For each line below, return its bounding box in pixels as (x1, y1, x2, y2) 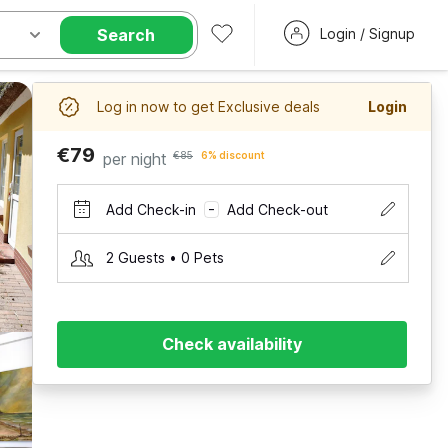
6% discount (201, 149, 265, 161)
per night (103, 149, 167, 169)
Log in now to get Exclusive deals (97, 98, 320, 115)
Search (97, 25, 156, 45)
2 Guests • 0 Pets (106, 249, 224, 266)
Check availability (162, 334, 302, 354)
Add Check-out (227, 200, 328, 218)
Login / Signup (319, 25, 415, 42)
